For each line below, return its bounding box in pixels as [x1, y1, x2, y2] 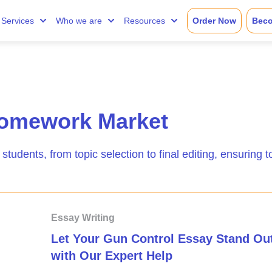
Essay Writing [51, 212, 115, 223]
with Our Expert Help [51, 249, 172, 262]
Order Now [192, 16, 236, 25]
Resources [123, 16, 165, 25]
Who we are [55, 16, 102, 25]
